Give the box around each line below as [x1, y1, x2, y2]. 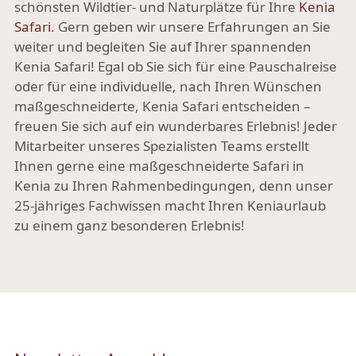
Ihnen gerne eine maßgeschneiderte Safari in [14, 156, 304, 175]
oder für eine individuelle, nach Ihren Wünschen [14, 76, 322, 95]
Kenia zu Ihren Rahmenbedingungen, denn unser [14, 176, 333, 195]
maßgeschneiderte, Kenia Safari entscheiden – [14, 96, 311, 115]
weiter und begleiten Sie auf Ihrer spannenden [14, 37, 311, 56]
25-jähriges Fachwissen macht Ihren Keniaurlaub [14, 195, 326, 215]
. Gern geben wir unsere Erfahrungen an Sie [51, 17, 331, 36]
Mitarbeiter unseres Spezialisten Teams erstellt [14, 136, 309, 155]
